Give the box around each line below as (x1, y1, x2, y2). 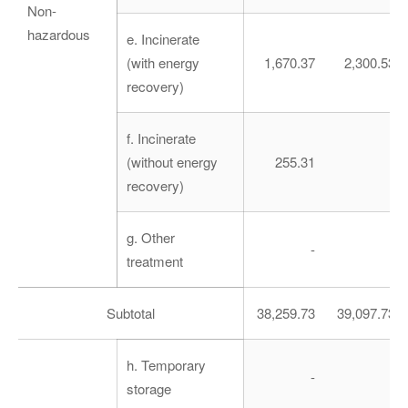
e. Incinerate (127, 29, 199, 49)
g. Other (127, 228, 175, 248)
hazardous (27, 25, 90, 45)
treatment (127, 251, 183, 271)
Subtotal (107, 303, 155, 323)
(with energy (127, 53, 199, 73)
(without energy (127, 152, 218, 172)
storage (127, 379, 171, 399)
